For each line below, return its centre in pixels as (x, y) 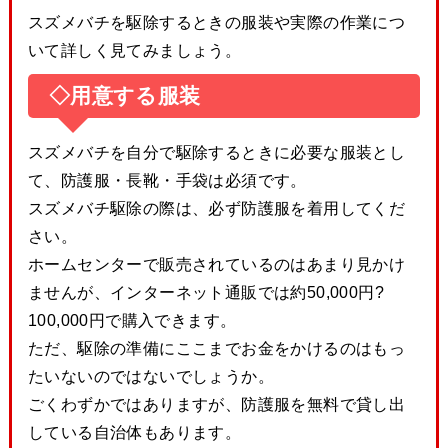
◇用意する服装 (124, 95)
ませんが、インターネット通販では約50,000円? (205, 292)
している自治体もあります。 (134, 432)
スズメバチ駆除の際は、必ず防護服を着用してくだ (216, 208)
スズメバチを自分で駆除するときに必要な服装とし (216, 152)
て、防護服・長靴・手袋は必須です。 (167, 180)
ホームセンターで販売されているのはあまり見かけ (216, 264)
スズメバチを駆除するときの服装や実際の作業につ (216, 21)
